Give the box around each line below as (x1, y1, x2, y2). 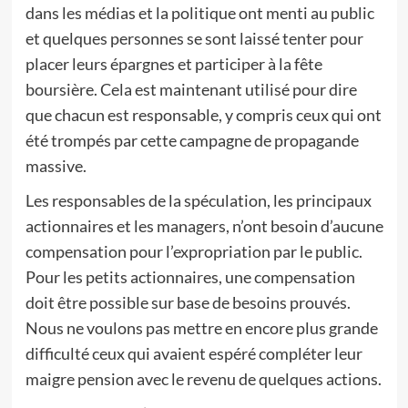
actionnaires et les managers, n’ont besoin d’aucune (25, 216, 383, 236)
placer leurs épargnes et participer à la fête (25, 54, 322, 74)
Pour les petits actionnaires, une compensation (25, 267, 355, 287)
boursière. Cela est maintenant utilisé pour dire (25, 79, 357, 99)
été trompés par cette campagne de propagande (25, 130, 359, 150)
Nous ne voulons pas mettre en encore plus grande (25, 318, 378, 338)
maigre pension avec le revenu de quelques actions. (25, 369, 382, 389)
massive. (25, 156, 87, 176)
